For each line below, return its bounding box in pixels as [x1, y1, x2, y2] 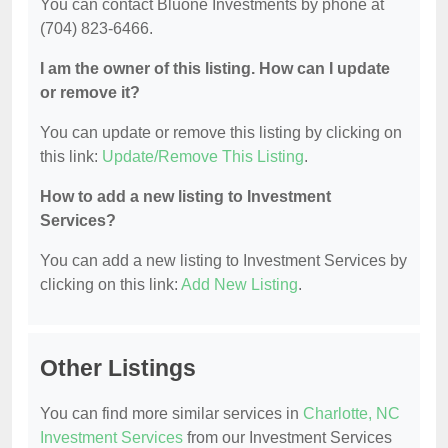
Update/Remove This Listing [102, 147, 304, 165]
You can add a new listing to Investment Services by [40, 251, 407, 269]
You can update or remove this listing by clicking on [40, 123, 402, 141]
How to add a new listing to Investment [40, 187, 331, 205]
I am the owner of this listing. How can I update [40, 59, 390, 77]
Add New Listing [181, 275, 298, 293]
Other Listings [40, 354, 196, 381]
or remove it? [40, 83, 140, 101]
